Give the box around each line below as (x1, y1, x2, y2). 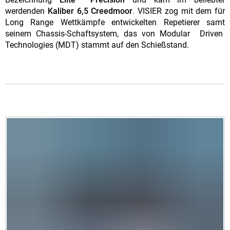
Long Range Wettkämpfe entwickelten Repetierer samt (5, 17, 225, 28)
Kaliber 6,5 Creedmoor (47, 6, 133, 16)
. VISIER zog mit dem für (132, 6, 225, 16)
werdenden (5, 6, 48, 16)
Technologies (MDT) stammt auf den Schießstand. (5, 40, 189, 50)
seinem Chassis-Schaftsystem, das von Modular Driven (5, 29, 225, 39)
